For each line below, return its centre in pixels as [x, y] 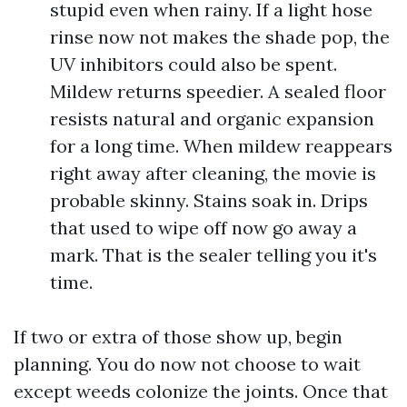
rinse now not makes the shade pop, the [220, 37]
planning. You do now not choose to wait [187, 364]
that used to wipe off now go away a [203, 228]
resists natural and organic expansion [212, 119]
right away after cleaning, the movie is [213, 173]
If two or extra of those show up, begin [178, 337]
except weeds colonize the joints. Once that [201, 391]
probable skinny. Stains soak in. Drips [209, 200]
